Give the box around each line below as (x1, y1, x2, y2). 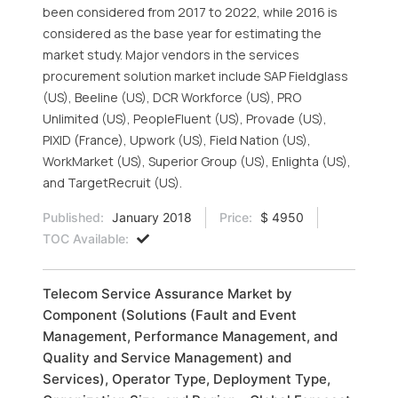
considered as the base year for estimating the (43, 25, 322, 42)
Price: (219, 210, 252, 225)
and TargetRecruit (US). (43, 174, 182, 191)
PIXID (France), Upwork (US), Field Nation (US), (43, 131, 311, 148)
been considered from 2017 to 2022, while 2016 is (43, 4, 338, 20)
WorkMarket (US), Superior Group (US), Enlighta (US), (43, 153, 351, 170)
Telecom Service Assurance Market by (43, 285, 292, 302)
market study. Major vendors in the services (43, 46, 299, 63)
